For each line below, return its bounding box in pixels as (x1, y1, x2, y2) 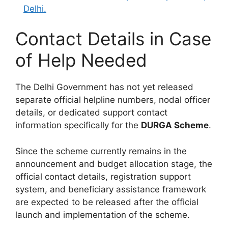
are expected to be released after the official (15, 196, 198, 207)
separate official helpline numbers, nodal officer (15, 95, 210, 105)
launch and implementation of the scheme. (15, 209, 190, 220)
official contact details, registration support (15, 171, 191, 182)
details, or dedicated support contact (15, 107, 167, 118)
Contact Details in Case (15, 28, 211, 50)
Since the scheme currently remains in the (15, 146, 187, 156)
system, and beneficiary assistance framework (15, 184, 206, 194)
